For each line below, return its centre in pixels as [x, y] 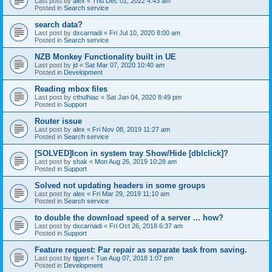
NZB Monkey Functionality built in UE [105, 56]
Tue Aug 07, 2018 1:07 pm [134, 258]
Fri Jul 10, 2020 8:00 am [145, 32]
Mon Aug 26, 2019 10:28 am [136, 161]
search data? [59, 24]
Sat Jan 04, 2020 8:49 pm [144, 97]
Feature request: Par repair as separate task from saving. [141, 250]
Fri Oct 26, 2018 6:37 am [146, 226]
